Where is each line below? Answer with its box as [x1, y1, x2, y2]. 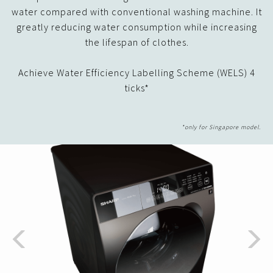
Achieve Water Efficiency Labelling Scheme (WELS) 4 [18, 66, 255, 79]
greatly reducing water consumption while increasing [16, 20, 257, 33]
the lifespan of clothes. [84, 35, 189, 48]
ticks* [124, 81, 149, 94]
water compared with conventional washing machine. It [11, 5, 262, 18]
